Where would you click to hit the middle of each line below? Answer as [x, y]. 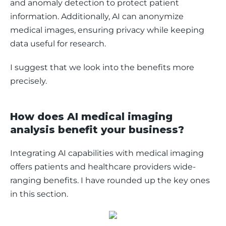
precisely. [30, 81]
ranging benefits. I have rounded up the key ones [111, 180]
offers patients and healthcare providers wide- [103, 167]
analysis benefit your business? [97, 130]
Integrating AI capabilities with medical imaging [108, 153]
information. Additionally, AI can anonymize [98, 16]
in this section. [40, 194]
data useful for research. [58, 44]
